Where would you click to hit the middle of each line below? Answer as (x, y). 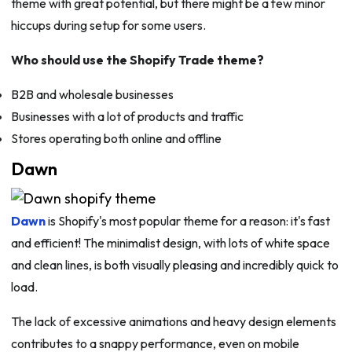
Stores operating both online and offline (116, 139)
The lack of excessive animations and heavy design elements (173, 322)
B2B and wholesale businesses (92, 95)
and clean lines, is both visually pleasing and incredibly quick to (174, 265)
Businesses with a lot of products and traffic (127, 117)
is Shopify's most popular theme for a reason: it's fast (187, 221)
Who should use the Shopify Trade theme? (137, 60)
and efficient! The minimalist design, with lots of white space (170, 243)
